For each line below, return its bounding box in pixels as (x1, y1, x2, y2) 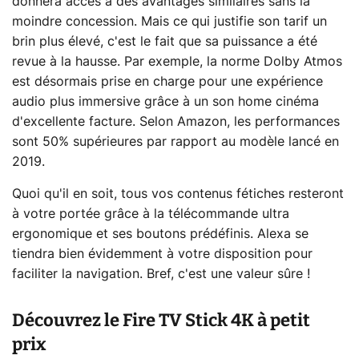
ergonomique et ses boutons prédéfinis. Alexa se (12, 227, 309, 240)
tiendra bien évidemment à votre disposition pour (12, 247, 313, 260)
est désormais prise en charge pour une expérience (12, 75, 323, 88)
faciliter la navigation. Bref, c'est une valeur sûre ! (12, 267, 310, 280)
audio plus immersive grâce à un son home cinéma (12, 95, 319, 108)
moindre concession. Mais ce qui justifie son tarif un (12, 14, 327, 28)
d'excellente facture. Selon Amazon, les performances (12, 115, 340, 128)
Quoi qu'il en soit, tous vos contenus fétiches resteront (12, 187, 344, 200)
